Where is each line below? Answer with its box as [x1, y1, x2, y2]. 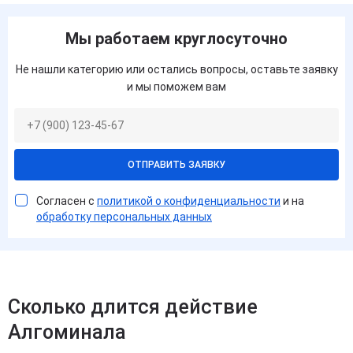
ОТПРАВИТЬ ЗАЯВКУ [128, 159, 225, 171]
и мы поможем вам [127, 80, 226, 94]
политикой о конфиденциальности [97, 195, 281, 208]
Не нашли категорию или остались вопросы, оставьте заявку [15, 63, 338, 76]
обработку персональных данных [36, 210, 212, 224]
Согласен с [36, 195, 97, 208]
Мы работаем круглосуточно [65, 29, 288, 49]
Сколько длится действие [8, 295, 258, 319]
